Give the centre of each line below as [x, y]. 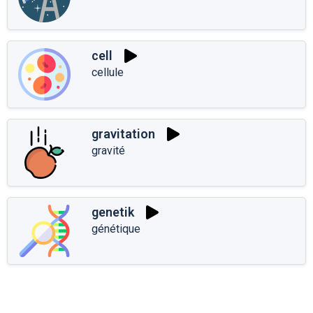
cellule [108, 72]
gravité [108, 150]
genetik [113, 212]
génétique [116, 228]
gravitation [123, 134]
